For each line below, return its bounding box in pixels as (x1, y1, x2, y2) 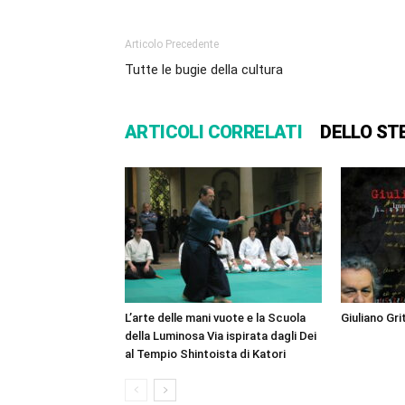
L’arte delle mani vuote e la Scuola (125, 311, 306, 325)
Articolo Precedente (125, 38, 219, 52)
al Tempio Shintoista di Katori (125, 347, 286, 362)
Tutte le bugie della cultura (125, 61, 283, 79)
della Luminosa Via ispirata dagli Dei (125, 329, 316, 344)
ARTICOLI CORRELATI (125, 121, 303, 144)
